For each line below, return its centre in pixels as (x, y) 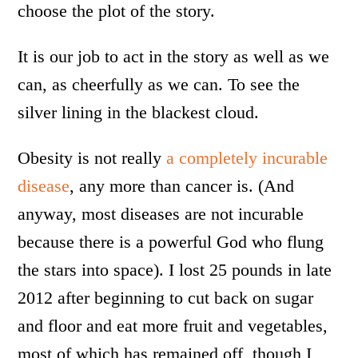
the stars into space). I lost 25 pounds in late (175, 269)
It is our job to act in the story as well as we (174, 56)
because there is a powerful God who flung (171, 241)
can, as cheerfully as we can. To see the (159, 84)
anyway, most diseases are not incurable (161, 213)
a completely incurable (247, 157)
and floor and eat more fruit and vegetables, (173, 325)
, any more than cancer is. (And (182, 185)
